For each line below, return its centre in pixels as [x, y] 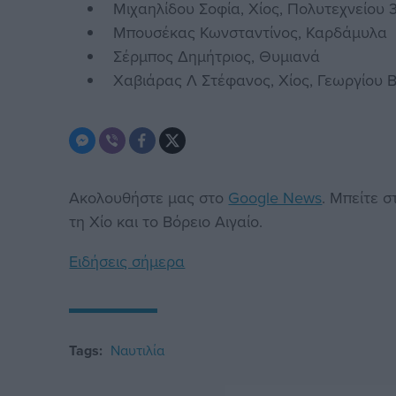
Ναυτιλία [138, 350]
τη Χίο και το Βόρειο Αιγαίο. [166, 222]
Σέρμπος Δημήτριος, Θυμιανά [219, 57]
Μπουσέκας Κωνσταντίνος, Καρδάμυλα [251, 33]
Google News [275, 198]
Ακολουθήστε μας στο [149, 198]
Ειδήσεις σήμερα [127, 262]
